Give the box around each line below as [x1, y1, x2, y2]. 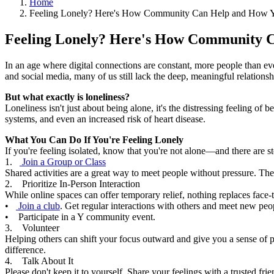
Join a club [16, 200, 60, 211]
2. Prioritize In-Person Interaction [5, 178, 140, 189]
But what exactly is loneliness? [5, 91, 130, 102]
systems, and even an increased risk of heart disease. [5, 113, 206, 124]
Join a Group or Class [20, 156, 106, 167]
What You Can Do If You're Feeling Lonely [5, 134, 183, 145]
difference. [5, 244, 46, 255]
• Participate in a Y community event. [5, 211, 158, 222]
